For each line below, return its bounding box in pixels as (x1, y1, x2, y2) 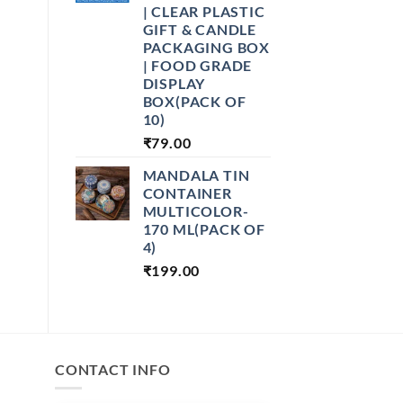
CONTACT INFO (55, 360, 171, 378)
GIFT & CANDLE (142, 20, 256, 38)
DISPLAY (142, 74, 206, 92)
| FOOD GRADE (142, 56, 253, 74)
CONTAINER (142, 184, 232, 201)
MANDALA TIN (142, 166, 250, 184)
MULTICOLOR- (142, 201, 249, 219)
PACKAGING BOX (142, 38, 270, 56)
